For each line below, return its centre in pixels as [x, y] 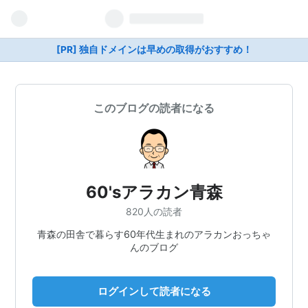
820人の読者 [154, 211]
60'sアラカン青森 [154, 192]
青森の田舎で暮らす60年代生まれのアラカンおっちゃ [154, 234]
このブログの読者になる [154, 108]
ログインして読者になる [154, 291]
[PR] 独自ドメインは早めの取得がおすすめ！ [154, 49]
